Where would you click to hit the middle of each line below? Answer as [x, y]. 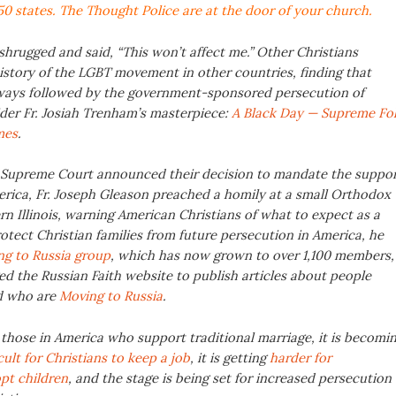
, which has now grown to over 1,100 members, [252, 255]
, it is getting [229, 358]
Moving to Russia [110, 296]
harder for [300, 358]
